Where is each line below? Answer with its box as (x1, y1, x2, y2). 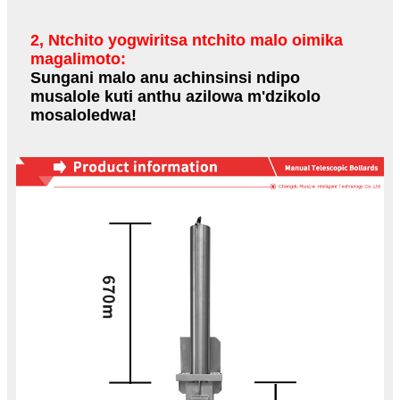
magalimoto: (30, 49, 126, 68)
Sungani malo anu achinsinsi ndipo (30, 68, 300, 87)
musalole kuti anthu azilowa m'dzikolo (30, 87, 321, 105)
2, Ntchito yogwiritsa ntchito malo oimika (30, 30, 343, 49)
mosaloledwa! (30, 105, 137, 124)
